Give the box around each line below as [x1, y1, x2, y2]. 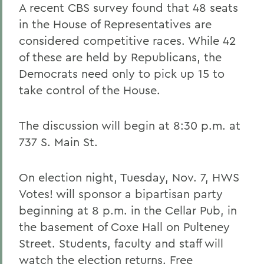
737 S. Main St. [19, 134, 98, 149]
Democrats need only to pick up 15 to [19, 66, 225, 81]
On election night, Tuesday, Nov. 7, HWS [19, 170, 239, 184]
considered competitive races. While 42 [19, 33, 236, 48]
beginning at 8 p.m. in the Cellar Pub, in [19, 203, 237, 217]
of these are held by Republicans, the [19, 49, 222, 64]
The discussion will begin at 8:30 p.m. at [19, 118, 240, 133]
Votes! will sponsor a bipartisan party [19, 186, 223, 201]
